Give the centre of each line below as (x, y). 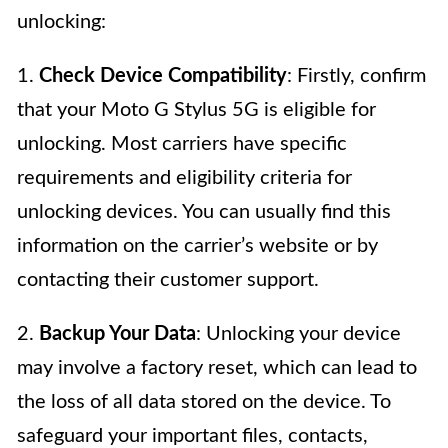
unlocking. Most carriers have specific (182, 143)
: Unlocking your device (298, 333)
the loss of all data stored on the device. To (204, 401)
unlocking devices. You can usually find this (204, 211)
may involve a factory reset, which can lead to (217, 367)
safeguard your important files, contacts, (192, 435)
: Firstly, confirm (356, 75)
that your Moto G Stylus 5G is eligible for (196, 109)
